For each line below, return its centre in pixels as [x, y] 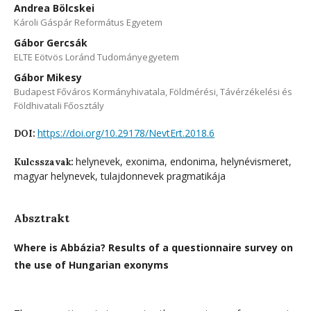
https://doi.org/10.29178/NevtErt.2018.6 [126, 133]
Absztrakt [42, 218]
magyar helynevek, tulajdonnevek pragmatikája [120, 176]
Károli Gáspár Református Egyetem [88, 22]
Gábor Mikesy [48, 77]
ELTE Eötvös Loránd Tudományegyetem [96, 57]
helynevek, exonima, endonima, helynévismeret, [184, 161]
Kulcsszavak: [45, 162]
